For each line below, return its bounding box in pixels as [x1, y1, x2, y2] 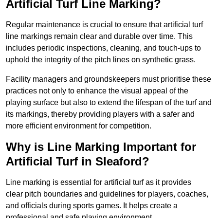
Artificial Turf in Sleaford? [6, 155, 149, 168]
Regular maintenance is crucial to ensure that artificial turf [6, 20, 203, 29]
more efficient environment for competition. [6, 122, 151, 130]
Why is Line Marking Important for [6, 140, 196, 154]
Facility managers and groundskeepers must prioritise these [6, 75, 211, 84]
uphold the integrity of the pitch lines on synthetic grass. [6, 55, 196, 64]
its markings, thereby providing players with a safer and [6, 110, 195, 119]
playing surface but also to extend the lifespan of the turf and [6, 98, 212, 107]
